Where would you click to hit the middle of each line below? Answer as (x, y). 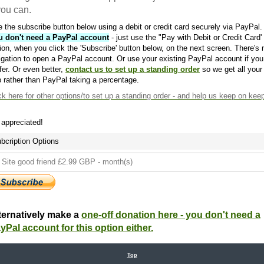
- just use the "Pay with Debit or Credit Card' (185, 37)
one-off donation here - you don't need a (171, 214)
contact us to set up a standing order (133, 69)
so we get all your (231, 69)
